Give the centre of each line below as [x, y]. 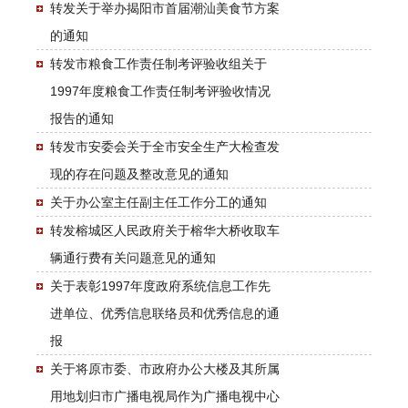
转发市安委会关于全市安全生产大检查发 [165, 146]
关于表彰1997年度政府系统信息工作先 [160, 286]
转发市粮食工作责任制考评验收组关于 [158, 63]
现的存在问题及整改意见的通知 [139, 173]
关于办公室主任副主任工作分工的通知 [158, 202]
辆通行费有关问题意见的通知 [133, 257]
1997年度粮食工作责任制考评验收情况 [160, 91]
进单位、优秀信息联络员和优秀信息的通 [165, 313]
